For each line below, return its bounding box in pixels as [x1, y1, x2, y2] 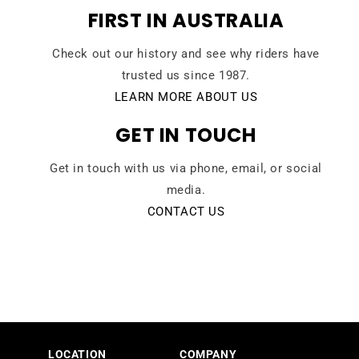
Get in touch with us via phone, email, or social [50, 161, 322, 176]
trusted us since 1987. [121, 68, 251, 83]
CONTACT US [147, 204, 225, 220]
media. [166, 183, 206, 198]
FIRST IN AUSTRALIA [87, 7, 284, 34]
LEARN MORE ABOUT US [114, 90, 258, 105]
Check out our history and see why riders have [51, 46, 320, 62]
